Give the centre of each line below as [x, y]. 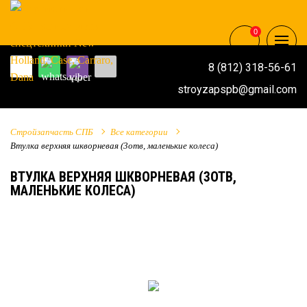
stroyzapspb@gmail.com [237, 89]
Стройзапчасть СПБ [52, 132]
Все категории [139, 132]
